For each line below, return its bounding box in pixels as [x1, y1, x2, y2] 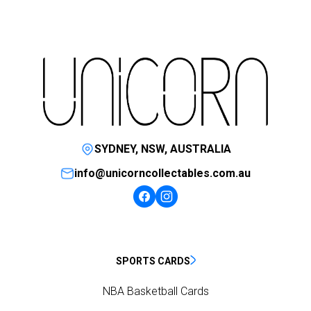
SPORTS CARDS [115, 255, 190, 267]
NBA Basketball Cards [102, 285, 209, 299]
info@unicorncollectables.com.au [74, 167, 251, 180]
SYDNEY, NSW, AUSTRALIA [94, 142, 231, 156]
